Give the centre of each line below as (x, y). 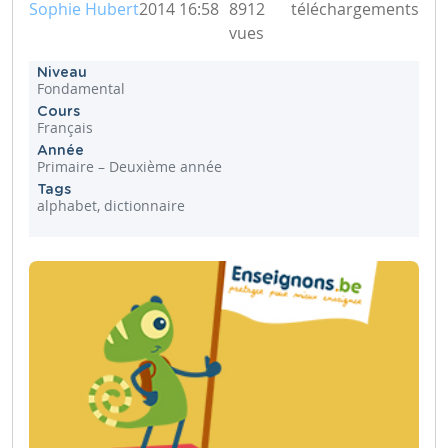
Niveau (62, 72)
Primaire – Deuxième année (129, 166)
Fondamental (81, 88)
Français (65, 127)
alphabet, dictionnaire (111, 205)
